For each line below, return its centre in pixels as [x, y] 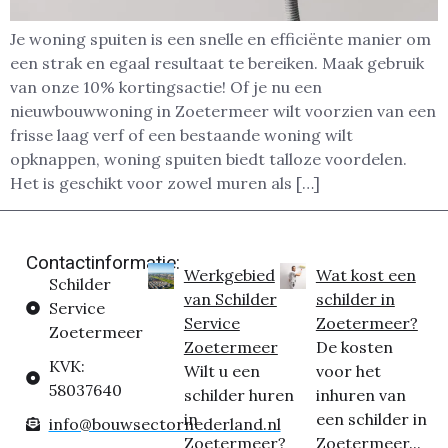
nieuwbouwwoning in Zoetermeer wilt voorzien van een [223, 111]
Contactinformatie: [103, 262]
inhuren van [360, 394]
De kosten [354, 346]
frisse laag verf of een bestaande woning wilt [181, 135]
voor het [348, 370]
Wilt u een [221, 370]
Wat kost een [365, 274]
